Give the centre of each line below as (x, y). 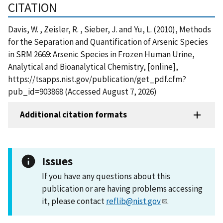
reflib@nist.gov (133, 201)
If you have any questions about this (106, 176)
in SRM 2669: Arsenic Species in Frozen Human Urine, (101, 54)
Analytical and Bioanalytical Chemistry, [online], (93, 66)
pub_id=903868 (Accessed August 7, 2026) (82, 91)
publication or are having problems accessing (122, 188)
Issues (57, 161)
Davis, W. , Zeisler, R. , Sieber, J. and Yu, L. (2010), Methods (110, 29)
